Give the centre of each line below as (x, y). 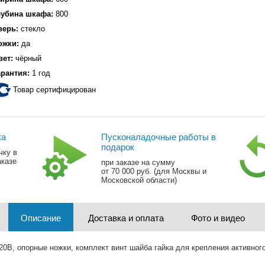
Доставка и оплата (126, 218)
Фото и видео (218, 218)
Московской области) (139, 180)
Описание (41, 218)
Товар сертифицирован (54, 90)
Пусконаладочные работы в (159, 137)
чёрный (27, 58)
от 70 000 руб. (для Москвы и (154, 171)
